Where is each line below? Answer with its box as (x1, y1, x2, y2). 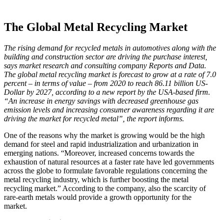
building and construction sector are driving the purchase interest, (4, 52, 207, 61)
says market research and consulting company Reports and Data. (4, 61, 206, 70)
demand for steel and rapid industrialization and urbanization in (4, 139, 198, 148)
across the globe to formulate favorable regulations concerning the (4, 166, 207, 175)
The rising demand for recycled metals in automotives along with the (4, 43, 216, 52)
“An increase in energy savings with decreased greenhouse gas (4, 96, 198, 105)
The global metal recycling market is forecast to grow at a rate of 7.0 (4, 70, 216, 79)
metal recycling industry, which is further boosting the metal (4, 175, 189, 184)
